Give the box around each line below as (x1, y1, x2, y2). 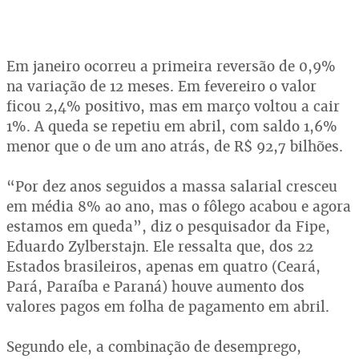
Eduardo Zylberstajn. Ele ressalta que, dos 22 (6, 237, 313, 256)
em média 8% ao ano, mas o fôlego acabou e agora (6, 197, 351, 216)
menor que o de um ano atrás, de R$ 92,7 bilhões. (6, 137, 343, 155)
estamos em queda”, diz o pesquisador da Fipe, (6, 217, 330, 236)
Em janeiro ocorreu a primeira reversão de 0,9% (6, 57, 336, 75)
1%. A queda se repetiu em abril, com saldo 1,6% (6, 117, 337, 135)
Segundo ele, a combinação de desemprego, (6, 337, 301, 356)
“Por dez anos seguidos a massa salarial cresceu (6, 177, 337, 196)
